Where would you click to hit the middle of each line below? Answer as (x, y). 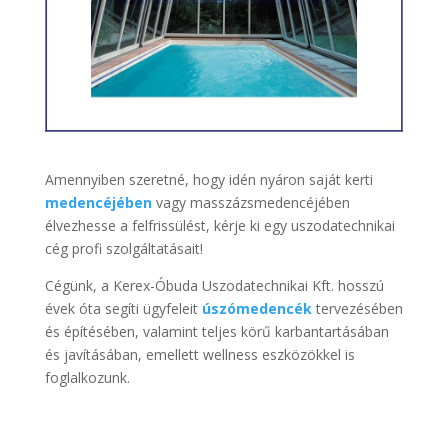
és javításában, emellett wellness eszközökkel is (199, 355)
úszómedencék (256, 309)
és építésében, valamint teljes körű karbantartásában (216, 332)
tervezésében (359, 309)
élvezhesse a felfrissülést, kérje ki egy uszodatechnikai (219, 226)
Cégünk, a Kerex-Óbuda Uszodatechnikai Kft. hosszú (214, 286)
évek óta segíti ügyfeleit (123, 309)
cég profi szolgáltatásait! (123, 249)
